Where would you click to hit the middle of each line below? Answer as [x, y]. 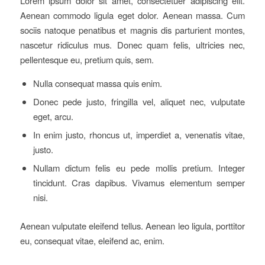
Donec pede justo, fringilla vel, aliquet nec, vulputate [139, 102]
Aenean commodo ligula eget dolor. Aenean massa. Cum [132, 15]
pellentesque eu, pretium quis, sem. [87, 59]
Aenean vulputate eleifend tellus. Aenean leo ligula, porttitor [132, 226]
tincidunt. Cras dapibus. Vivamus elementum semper [139, 183]
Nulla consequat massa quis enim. [97, 83]
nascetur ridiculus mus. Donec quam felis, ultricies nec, [132, 44]
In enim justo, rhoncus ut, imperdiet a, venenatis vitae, [139, 135]
